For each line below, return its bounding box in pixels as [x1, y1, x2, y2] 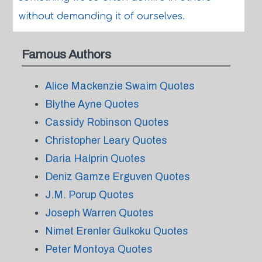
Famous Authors [21, 47, 111, 61]
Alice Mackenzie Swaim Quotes [44, 80, 195, 92]
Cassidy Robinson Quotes [44, 116, 169, 128]
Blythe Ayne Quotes [44, 98, 139, 110]
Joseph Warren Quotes [44, 207, 154, 219]
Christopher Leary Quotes [44, 135, 167, 146]
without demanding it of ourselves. [18, 11, 185, 22]
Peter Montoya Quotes [44, 243, 153, 255]
